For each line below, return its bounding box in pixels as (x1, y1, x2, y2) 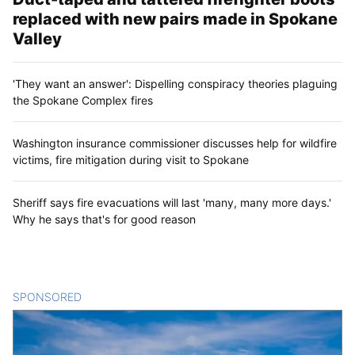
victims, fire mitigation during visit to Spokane (13, 153, 249, 167)
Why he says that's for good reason (13, 212, 196, 227)
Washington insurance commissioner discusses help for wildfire (13, 136, 337, 151)
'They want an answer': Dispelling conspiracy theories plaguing (13, 77, 338, 91)
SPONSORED (13, 290, 82, 304)
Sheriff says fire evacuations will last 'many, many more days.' (13, 196, 331, 210)
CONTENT (82, 290, 136, 304)
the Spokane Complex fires (13, 94, 153, 108)
